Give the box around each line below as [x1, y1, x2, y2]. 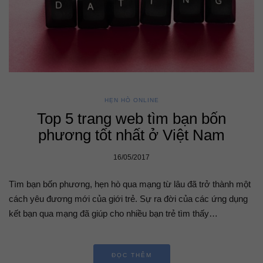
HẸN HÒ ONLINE [104, 97, 159, 104]
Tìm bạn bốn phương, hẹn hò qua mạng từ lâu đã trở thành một [9, 179, 251, 190]
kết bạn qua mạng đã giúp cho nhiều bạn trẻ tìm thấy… [9, 208, 218, 219]
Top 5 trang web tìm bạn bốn [37, 110, 226, 128]
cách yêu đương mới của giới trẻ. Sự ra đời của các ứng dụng [9, 194, 248, 204]
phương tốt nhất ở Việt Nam [38, 126, 225, 144]
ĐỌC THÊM [111, 252, 152, 259]
